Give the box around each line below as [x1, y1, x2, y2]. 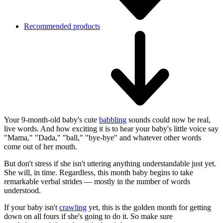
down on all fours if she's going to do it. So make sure [4, 212, 173, 221]
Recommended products [24, 22, 100, 31]
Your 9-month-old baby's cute [4, 115, 99, 124]
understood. [4, 186, 41, 195]
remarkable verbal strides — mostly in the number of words [4, 177, 190, 186]
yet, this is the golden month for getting [87, 203, 211, 212]
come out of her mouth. [4, 142, 77, 151]
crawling [59, 203, 87, 212]
